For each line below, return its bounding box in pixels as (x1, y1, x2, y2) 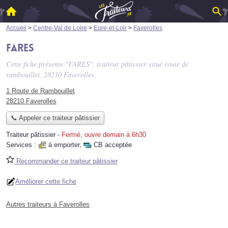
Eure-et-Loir (94, 24, 127, 31)
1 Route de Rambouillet (6, 87, 75, 95)
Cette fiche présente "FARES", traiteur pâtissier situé (6, 59, 164, 69)
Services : (6, 141, 38, 149)
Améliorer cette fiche (15, 178, 76, 186)
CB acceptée (94, 141, 132, 149)
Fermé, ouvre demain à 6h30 (62, 131, 146, 139)
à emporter (48, 141, 79, 149)
